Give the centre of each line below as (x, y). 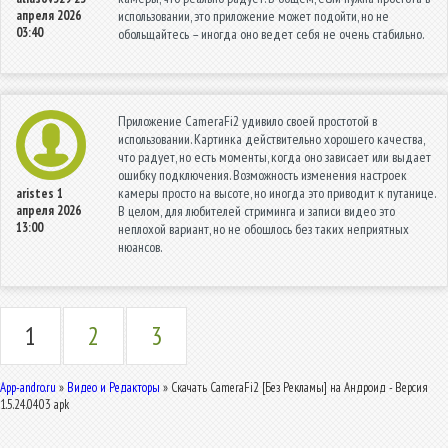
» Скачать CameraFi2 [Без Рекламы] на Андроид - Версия (294, 387)
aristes (35, 193)
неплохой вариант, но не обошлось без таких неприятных (263, 228)
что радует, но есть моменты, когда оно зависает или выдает (274, 156)
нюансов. (140, 246)
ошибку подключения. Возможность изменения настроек (262, 174)
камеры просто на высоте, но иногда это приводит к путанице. (276, 192)
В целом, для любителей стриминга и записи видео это (256, 210)
